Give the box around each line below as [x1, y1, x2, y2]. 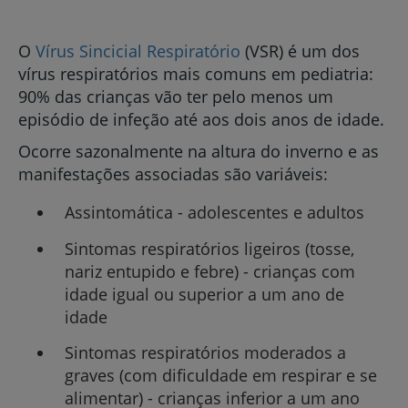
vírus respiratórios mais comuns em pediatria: [18, 63, 373, 85]
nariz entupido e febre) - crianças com [64, 260, 355, 282]
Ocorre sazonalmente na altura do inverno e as [18, 140, 379, 162]
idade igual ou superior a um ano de [64, 282, 344, 305]
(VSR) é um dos [240, 40, 360, 62]
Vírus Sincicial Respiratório [36, 40, 240, 62]
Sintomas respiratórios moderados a [64, 341, 346, 363]
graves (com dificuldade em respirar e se [64, 363, 377, 386]
